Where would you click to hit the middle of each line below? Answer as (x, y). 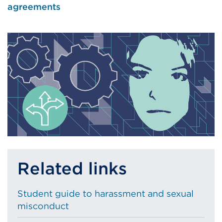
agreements (34, 7)
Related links (72, 168)
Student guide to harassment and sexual (106, 194)
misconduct (43, 206)
